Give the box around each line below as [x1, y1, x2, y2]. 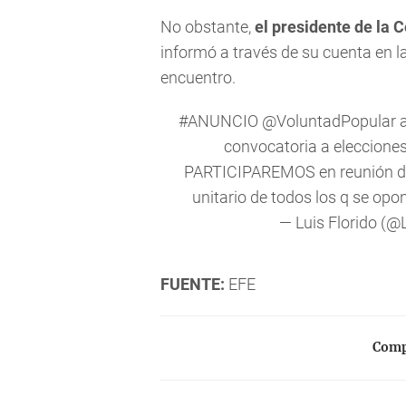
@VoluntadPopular [261, 111, 396, 130]
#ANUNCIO [178, 111, 258, 130]
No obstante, [160, 17, 255, 37]
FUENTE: [160, 274, 225, 294]
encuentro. [160, 68, 236, 88]
